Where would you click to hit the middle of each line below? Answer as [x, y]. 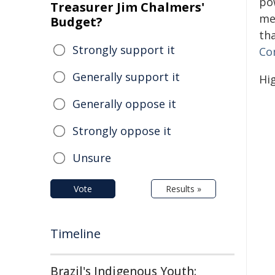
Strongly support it [124, 50]
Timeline [76, 234]
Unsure [92, 158]
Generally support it [126, 77]
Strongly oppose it [122, 131]
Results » [184, 189]
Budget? [76, 22]
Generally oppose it [124, 104]
